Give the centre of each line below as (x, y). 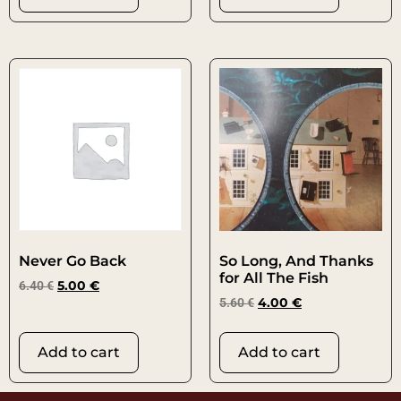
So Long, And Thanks (296, 261)
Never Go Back (73, 261)
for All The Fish (274, 278)
